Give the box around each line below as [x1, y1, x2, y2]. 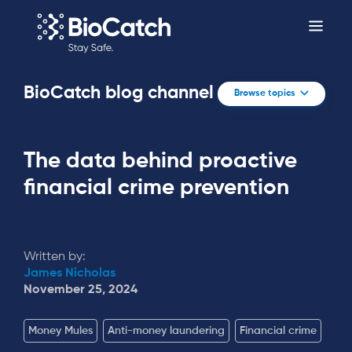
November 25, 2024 [24, 284, 137, 296]
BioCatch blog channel [24, 84, 214, 102]
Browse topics [233, 89, 295, 98]
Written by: [24, 251, 86, 263]
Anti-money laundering [108, 325, 225, 337]
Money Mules [28, 325, 93, 337]
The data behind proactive [24, 149, 297, 172]
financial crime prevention [24, 176, 289, 199]
